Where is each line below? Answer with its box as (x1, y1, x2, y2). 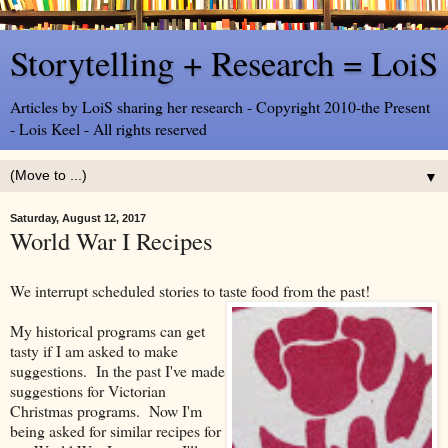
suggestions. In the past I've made (10, 359, 225, 381)
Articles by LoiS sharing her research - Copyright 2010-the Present (10, 96, 430, 117)
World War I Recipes (10, 224, 213, 257)
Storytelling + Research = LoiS (10, 40, 438, 86)
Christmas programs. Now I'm (10, 399, 202, 421)
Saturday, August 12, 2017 (10, 212, 146, 224)
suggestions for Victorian (10, 379, 166, 401)
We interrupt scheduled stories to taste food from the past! (10, 279, 370, 301)
